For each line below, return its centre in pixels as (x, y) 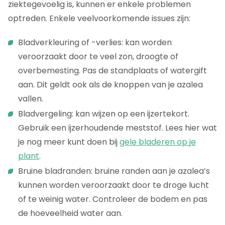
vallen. (31, 98)
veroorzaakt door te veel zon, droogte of (98, 56)
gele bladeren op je (158, 142)
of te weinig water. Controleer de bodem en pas (113, 199)
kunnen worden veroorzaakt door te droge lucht (114, 185)
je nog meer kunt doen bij (69, 142)
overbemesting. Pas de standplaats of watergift (113, 70)
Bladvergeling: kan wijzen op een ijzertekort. (104, 114)
